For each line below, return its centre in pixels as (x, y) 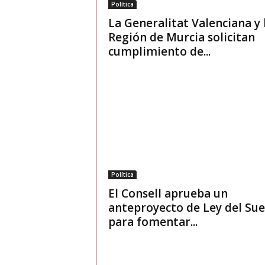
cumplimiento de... (159, 52)
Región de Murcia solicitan (181, 38)
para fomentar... (153, 222)
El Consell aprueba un (168, 194)
